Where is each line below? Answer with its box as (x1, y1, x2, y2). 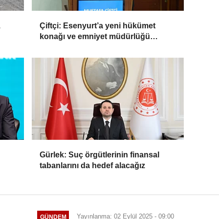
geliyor (40, 43, 66, 52)
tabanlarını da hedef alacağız (40, 161, 146, 170)
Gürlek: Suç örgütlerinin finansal (40, 151, 160, 159)
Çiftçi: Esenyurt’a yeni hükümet (40, 22, 156, 30)
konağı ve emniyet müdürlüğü (40, 32, 151, 41)
